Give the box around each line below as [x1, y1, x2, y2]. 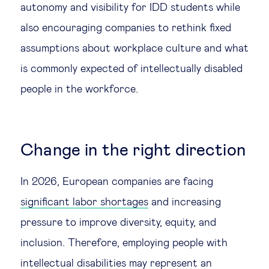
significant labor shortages [20, 197, 148, 208]
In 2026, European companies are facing [20, 177, 213, 187]
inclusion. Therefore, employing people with [20, 238, 228, 249]
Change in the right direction [20, 142, 246, 159]
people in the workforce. [20, 84, 138, 95]
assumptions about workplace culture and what [20, 43, 249, 54]
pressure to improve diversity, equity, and [20, 217, 216, 228]
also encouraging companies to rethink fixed [20, 23, 231, 34]
